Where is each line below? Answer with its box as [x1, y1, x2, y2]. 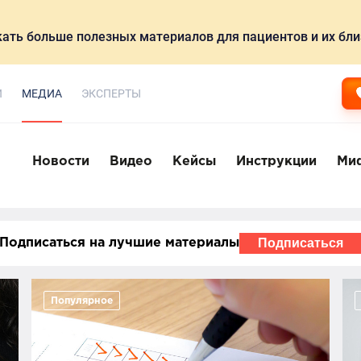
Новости [32, 155, 89, 168]
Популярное [51, 297, 114, 305]
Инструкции [236, 155, 317, 168]
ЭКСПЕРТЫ [81, 87, 141, 100]
